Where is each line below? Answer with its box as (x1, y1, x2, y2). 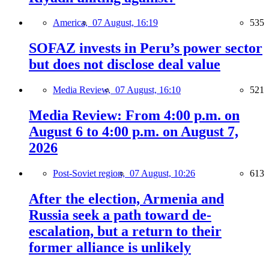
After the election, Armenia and (29, 191, 224, 207)
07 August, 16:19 (92, 17, 158, 28)
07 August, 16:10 (115, 85, 181, 95)
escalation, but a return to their (29, 223, 222, 239)
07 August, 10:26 (130, 168, 195, 179)
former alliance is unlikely (29, 240, 191, 255)
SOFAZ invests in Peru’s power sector (29, 40, 262, 56)
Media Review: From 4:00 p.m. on (29, 107, 240, 124)
